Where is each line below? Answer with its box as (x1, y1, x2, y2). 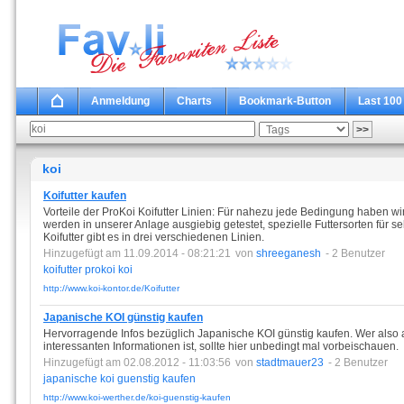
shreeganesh (256, 247, 321, 260)
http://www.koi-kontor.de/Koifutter (43, 283, 179, 293)
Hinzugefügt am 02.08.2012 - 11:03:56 (43, 356, 231, 369)
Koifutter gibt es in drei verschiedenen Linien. (43, 231, 264, 243)
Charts (177, 95, 212, 107)
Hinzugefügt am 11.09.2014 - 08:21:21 (43, 247, 231, 260)
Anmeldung (91, 95, 150, 107)
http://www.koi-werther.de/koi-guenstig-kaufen (43, 392, 231, 402)
